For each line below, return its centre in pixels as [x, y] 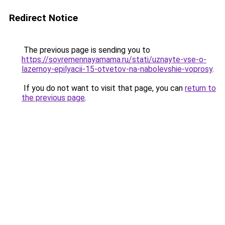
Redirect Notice [43, 18]
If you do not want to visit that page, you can [103, 88]
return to [200, 88]
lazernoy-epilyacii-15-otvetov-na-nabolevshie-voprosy [117, 69]
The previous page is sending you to [86, 50]
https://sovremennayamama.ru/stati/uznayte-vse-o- [114, 60]
